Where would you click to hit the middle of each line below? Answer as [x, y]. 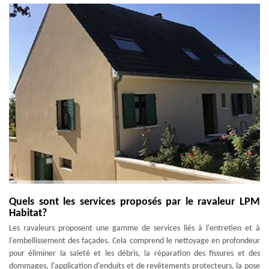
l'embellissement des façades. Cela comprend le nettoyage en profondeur [134, 241]
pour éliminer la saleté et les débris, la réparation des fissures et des [134, 254]
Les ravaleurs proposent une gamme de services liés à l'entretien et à [134, 228]
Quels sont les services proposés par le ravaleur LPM [134, 202]
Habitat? [28, 213]
